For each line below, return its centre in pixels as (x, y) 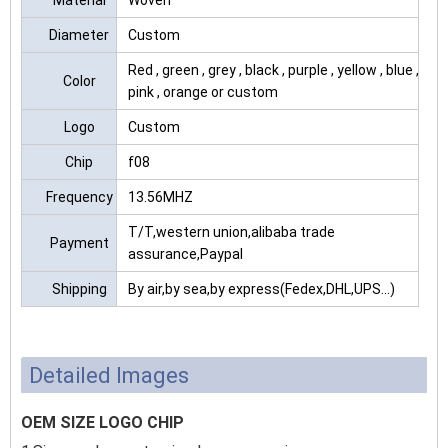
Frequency (79, 197)
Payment (79, 243)
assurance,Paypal (185, 254)
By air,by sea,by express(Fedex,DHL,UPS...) (261, 289)
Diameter (79, 35)
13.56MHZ (160, 197)
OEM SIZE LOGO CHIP (102, 422)
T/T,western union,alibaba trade (231, 232)
